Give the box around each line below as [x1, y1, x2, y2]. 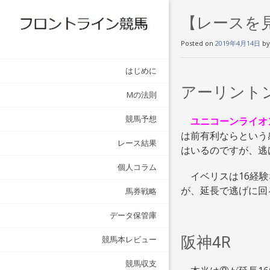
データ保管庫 [110, 210, 157, 221]
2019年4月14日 [215, 39, 260, 48]
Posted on [181, 39, 215, 48]
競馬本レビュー [102, 234, 157, 245]
